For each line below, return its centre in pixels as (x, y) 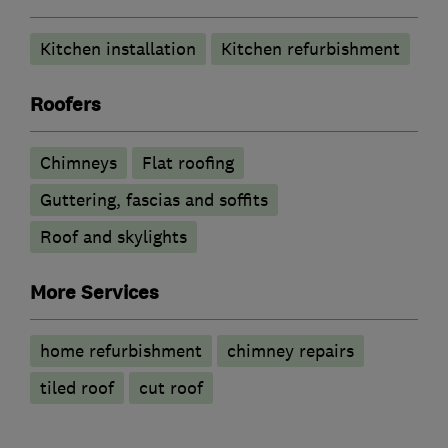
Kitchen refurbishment (310, 48)
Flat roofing (188, 162)
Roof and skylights (113, 236)
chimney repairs (290, 350)
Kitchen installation (118, 48)
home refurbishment (121, 350)
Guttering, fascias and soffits (154, 199)
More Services (94, 292)
